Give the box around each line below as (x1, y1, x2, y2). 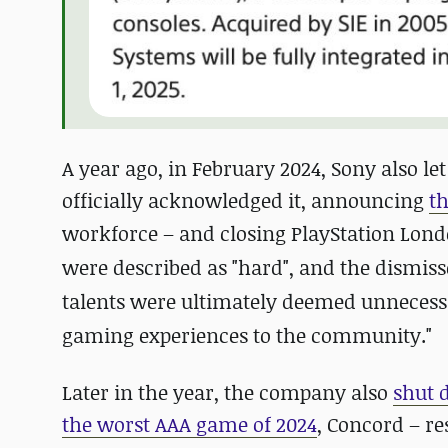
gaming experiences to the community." (62, 322, 432, 350)
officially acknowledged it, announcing (62, 187, 429, 215)
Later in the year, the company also (62, 379, 393, 407)
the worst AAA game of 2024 (62, 411, 317, 439)
